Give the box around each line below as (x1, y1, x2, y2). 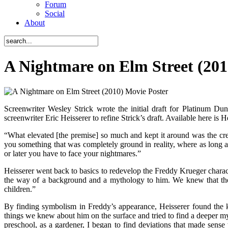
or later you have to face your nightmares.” (4, 149, 141, 158)
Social (45, 9, 65, 18)
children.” (4, 184, 36, 193)
